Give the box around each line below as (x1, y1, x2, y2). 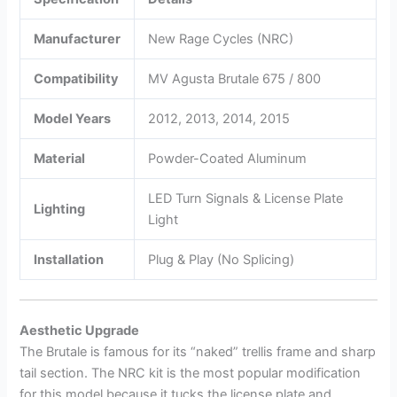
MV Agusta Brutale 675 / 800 (148, 71, 322, 88)
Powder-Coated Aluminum (148, 151, 307, 167)
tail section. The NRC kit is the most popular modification (19, 365, 362, 382)
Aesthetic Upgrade (19, 323, 140, 339)
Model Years (34, 111, 112, 128)
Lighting (34, 201, 86, 218)
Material (34, 151, 86, 167)
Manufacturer (34, 31, 121, 48)
